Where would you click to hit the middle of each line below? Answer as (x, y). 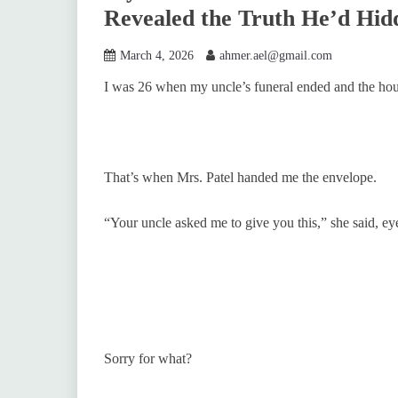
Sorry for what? (148, 358)
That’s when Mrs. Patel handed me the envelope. (240, 177)
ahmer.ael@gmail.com (276, 55)
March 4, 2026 (157, 55)
